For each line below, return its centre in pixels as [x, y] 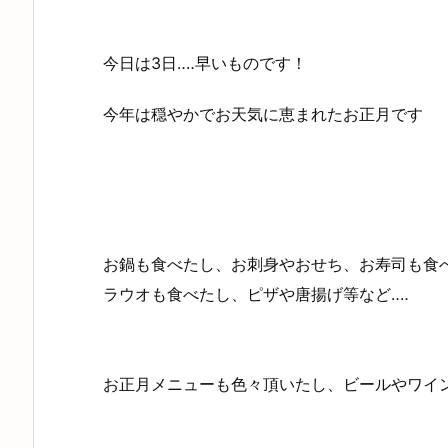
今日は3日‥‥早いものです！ [205, 63]
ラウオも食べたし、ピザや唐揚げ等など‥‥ [256, 293]
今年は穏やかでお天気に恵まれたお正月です [263, 113]
